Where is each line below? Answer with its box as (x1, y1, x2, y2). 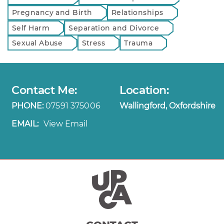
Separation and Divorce (68, 23, 159, 32)
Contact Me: (11, 83, 77, 97)
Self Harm (12, 23, 50, 32)
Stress (81, 38, 105, 48)
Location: (119, 83, 169, 97)
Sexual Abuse (12, 38, 63, 48)
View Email (43, 119, 88, 129)
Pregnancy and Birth (12, 8, 92, 17)
